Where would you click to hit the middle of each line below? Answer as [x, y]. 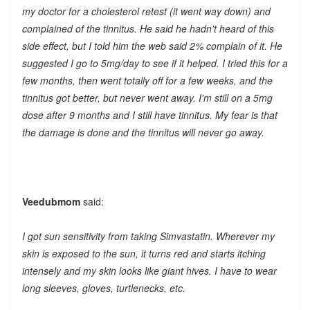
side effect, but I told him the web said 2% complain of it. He [152, 45]
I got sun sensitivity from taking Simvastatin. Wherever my [148, 236]
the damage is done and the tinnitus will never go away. [143, 132]
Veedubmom [51, 201]
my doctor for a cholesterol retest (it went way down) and [146, 11]
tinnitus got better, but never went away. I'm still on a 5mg [147, 97]
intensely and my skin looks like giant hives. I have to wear [149, 270]
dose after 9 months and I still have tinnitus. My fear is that [149, 115]
